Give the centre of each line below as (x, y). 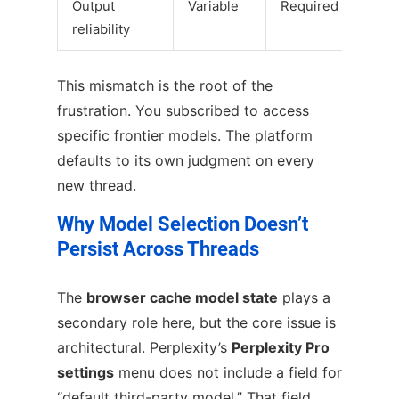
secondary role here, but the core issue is (196, 322)
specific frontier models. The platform (185, 136)
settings (85, 372)
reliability (101, 29)
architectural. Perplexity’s (144, 347)
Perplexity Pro (281, 347)
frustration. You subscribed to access (183, 111)
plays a (304, 297)
